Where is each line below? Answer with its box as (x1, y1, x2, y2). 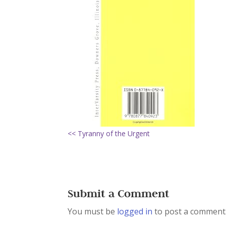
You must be (68, 206, 118, 217)
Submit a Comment (68, 186, 170, 200)
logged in (117, 206, 153, 217)
